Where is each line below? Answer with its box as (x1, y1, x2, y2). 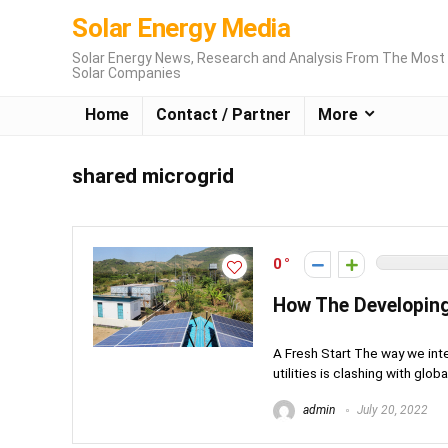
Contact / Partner (156, 105, 291, 124)
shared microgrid (72, 164, 234, 188)
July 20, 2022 (354, 402, 428, 417)
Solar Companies (72, 65, 181, 81)
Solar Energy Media (72, 13, 290, 43)
